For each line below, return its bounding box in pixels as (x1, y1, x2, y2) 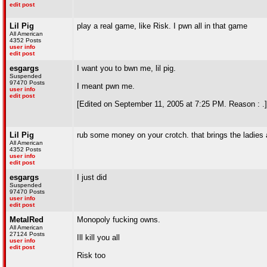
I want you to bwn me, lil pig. (77, 64, 176, 73)
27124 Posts (10, 231, 45, 237)
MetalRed (10, 215, 44, 224)
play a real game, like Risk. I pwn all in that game (77, 21, 247, 30)
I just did (77, 173, 107, 182)
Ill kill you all (77, 233, 120, 242)
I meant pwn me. (77, 82, 135, 91)
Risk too (77, 251, 105, 260)
